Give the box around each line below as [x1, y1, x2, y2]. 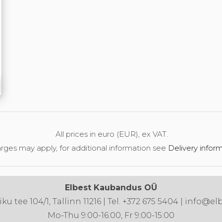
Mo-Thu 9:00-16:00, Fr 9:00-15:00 [48, 211, 174, 220]
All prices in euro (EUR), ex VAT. [45, 129, 168, 139]
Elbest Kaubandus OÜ [65, 183, 157, 192]
